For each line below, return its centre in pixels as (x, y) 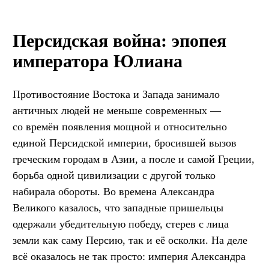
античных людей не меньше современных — (117, 110)
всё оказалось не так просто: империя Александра (129, 256)
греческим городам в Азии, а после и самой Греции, (134, 159)
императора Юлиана (98, 61)
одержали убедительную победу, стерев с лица (121, 224)
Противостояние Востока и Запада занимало (116, 94)
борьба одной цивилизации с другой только (114, 175)
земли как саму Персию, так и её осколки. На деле (130, 240)
